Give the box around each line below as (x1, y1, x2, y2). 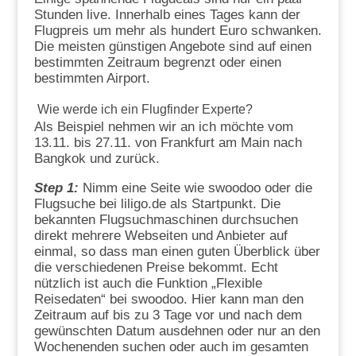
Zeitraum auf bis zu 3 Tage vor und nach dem (33, 307, 302, 323)
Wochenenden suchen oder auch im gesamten (33, 339, 308, 354)
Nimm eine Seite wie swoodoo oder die (78, 180, 312, 195)
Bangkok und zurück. (33, 150, 160, 166)
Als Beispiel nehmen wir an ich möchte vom (33, 118, 293, 134)
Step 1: (33, 180, 79, 195)
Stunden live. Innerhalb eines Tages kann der (33, 6, 300, 22)
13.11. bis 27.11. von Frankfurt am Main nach (33, 134, 302, 150)
